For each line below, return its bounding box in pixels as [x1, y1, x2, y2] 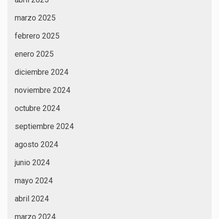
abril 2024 [15, 194, 49, 203]
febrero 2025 [15, 31, 60, 41]
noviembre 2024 [15, 85, 70, 95]
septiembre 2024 [15, 121, 74, 131]
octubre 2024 [15, 103, 60, 113]
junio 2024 [15, 157, 50, 167]
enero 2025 [15, 49, 54, 59]
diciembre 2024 [15, 67, 68, 77]
